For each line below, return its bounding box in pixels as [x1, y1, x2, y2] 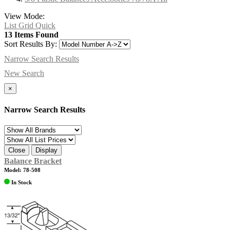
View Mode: [4, 12, 45, 21]
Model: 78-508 [4, 166, 41, 173]
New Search [4, 69, 44, 78]
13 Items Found [4, 30, 59, 40]
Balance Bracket [4, 156, 62, 165]
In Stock [10, 179, 32, 185]
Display [35, 146, 57, 154]
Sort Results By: [4, 40, 57, 49]
